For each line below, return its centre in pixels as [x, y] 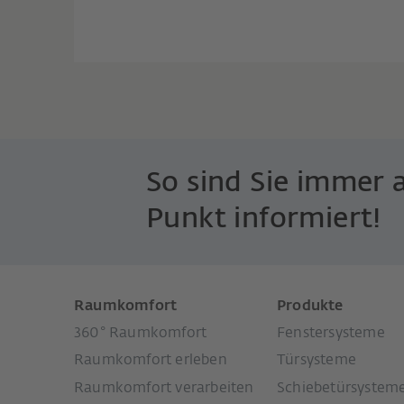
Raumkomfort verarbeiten [164, 388]
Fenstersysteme [331, 333]
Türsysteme [317, 361]
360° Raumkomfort [141, 333]
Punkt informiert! [263, 220]
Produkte [310, 306]
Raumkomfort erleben [151, 361]
